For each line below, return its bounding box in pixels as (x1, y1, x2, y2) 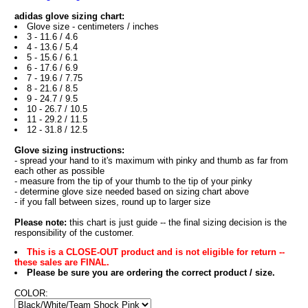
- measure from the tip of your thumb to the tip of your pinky (14, 176, 252, 186)
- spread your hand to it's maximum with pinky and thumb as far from (14, 155, 288, 166)
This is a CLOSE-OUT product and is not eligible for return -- (26, 247, 285, 257)
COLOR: (14, 288, 48, 298)
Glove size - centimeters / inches (26, 21, 159, 32)
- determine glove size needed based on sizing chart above (14, 186, 249, 197)
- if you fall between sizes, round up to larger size (14, 197, 210, 207)
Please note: (14, 217, 69, 228)
